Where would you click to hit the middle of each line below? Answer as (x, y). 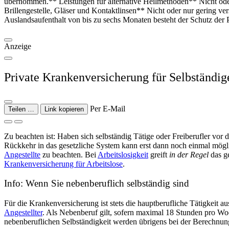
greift (159, 154)
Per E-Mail (108, 108)
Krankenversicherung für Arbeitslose (63, 164)
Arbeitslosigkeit (123, 154)
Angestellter (23, 213)
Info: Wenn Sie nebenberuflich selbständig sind (97, 184)
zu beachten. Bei (69, 154)
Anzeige (18, 46)
